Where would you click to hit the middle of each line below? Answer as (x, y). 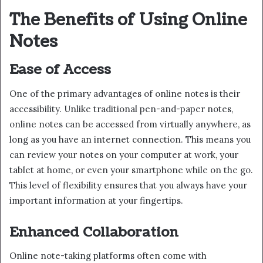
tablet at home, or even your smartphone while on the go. (131, 170)
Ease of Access (60, 70)
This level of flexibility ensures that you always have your (128, 185)
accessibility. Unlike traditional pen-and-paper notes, (121, 109)
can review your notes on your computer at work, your (124, 154)
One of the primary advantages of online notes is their (125, 93)
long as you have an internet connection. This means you (130, 139)
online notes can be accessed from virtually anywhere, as (130, 124)
